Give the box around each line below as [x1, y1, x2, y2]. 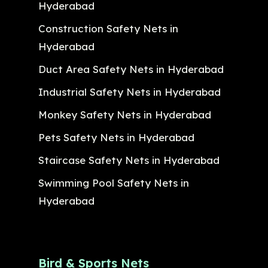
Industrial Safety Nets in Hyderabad [38, 85, 221, 98]
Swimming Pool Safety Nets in [38, 176, 189, 189]
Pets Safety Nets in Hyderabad [38, 130, 194, 144]
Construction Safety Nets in [38, 22, 178, 35]
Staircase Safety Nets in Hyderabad [38, 153, 220, 166]
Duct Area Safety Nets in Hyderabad [38, 62, 224, 75]
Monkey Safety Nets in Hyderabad [38, 108, 211, 121]
